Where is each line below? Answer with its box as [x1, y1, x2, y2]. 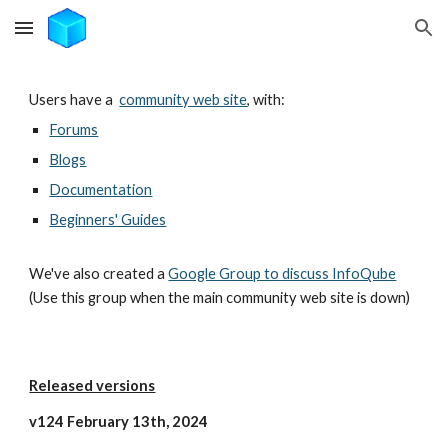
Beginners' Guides [49, 211, 167, 228]
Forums [49, 121, 99, 138]
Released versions [29, 377, 156, 394]
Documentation [49, 181, 153, 198]
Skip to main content [16, 28, 158, 46]
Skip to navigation [307, 28, 432, 46]
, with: [247, 91, 286, 108]
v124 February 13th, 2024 [29, 413, 209, 430]
